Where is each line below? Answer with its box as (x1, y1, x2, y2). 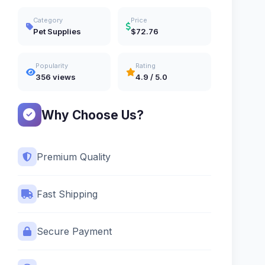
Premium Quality (36, 150, 111, 163)
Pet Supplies (33, 27, 81, 37)
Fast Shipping (36, 188, 98, 200)
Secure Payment (36, 225, 112, 237)
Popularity (35, 62, 68, 70)
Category (33, 16, 63, 25)
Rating (135, 62, 156, 70)
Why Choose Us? (41, 107, 144, 122)
